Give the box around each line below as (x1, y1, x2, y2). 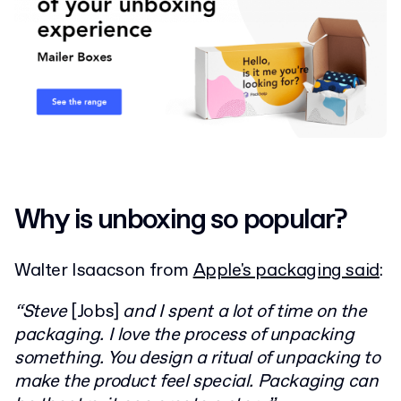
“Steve (14, 299, 72, 324)
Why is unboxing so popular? (14, 200, 347, 239)
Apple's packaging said (192, 258, 380, 283)
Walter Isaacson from (14, 258, 193, 283)
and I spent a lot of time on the (123, 299, 367, 324)
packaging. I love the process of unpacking (14, 322, 354, 347)
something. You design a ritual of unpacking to (14, 346, 380, 371)
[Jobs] (71, 299, 124, 324)
